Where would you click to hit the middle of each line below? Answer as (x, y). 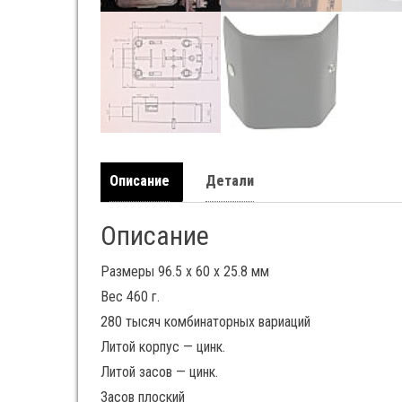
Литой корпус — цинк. (163, 346)
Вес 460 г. (130, 296)
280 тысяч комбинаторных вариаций (205, 321)
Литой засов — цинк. (159, 371)
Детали (230, 180)
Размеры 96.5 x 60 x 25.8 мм (185, 271)
